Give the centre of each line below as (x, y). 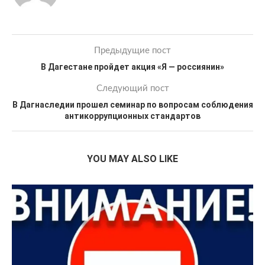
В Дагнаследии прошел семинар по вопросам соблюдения (132, 105)
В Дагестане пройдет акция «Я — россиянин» (132, 67)
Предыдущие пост (132, 51)
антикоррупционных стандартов (132, 116)
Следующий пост (132, 88)
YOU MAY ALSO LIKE (132, 159)
